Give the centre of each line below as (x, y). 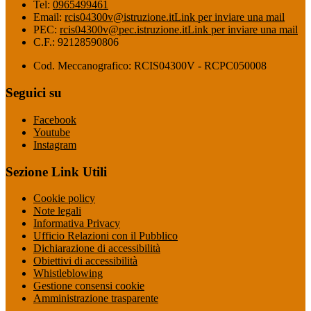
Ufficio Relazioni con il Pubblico (106, 236)
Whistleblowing (68, 274)
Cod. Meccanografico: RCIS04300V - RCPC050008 (150, 66)
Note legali (57, 211)
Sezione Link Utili (56, 171)
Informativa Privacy (77, 224)
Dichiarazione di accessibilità (97, 249)
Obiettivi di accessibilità (85, 261)
